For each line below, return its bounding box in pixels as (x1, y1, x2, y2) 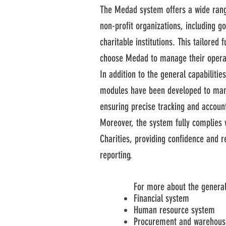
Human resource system (134, 204, 215, 216)
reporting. (100, 149, 132, 161)
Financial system (134, 192, 189, 204)
